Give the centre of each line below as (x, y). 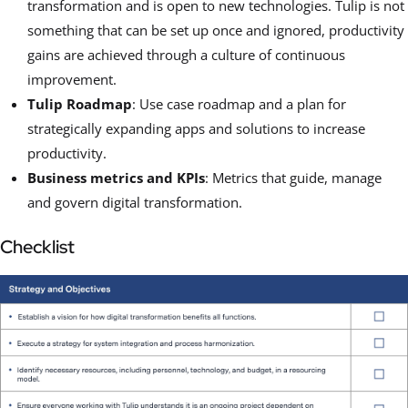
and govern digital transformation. (135, 202)
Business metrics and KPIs (116, 177)
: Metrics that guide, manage (293, 177)
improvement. (72, 79)
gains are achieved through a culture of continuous (186, 54)
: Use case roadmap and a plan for (239, 103)
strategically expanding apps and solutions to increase (196, 128)
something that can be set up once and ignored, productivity (216, 30)
